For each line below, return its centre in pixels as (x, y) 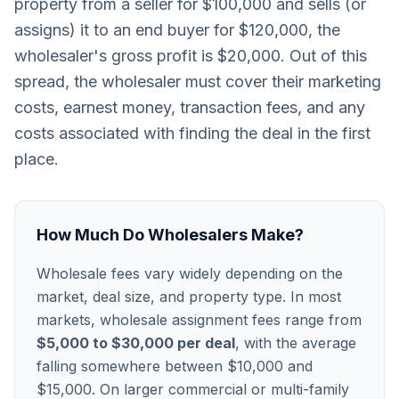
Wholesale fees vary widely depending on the (190, 273)
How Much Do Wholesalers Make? (170, 235)
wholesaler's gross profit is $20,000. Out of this (191, 56)
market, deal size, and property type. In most (189, 297)
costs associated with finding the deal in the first (192, 133)
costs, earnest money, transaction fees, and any (190, 107)
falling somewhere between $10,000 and (175, 366)
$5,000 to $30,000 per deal (136, 343)
